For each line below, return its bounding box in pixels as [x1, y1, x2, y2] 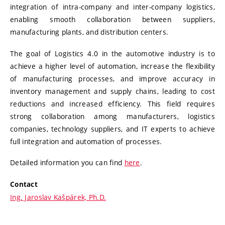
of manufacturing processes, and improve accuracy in [10, 73, 215, 83]
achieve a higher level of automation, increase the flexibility [10, 61, 215, 71]
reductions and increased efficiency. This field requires [10, 98, 215, 108]
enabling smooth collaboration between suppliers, [10, 15, 215, 25]
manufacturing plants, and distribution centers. [10, 27, 169, 37]
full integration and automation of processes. [10, 136, 162, 146]
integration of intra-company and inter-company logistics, [10, 2, 215, 12]
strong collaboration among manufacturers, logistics [10, 111, 215, 121]
